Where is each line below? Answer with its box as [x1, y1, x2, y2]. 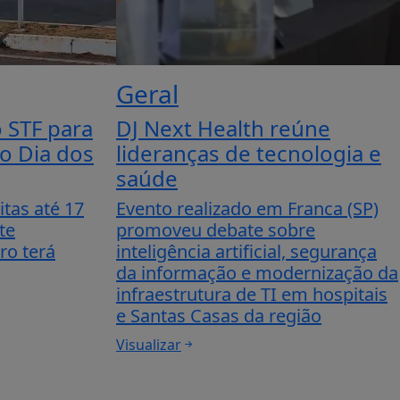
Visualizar [116, 335, 181, 354]
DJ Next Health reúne [116, 113, 330, 143]
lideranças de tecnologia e [116, 138, 381, 168]
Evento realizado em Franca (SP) [116, 196, 379, 221]
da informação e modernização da [116, 261, 398, 285]
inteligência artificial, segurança [116, 239, 377, 263]
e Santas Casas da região [116, 304, 321, 328]
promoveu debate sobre [116, 218, 315, 242]
